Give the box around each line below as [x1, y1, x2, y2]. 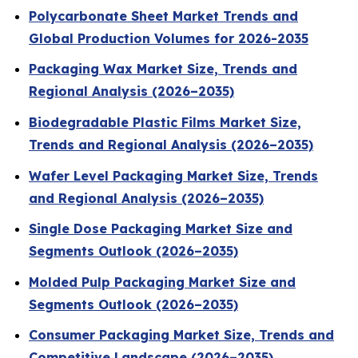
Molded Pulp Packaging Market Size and [29, 273, 296, 290]
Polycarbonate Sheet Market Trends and [29, 7, 298, 24]
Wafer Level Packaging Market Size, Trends [29, 167, 318, 184]
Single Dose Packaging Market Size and [29, 221, 292, 237]
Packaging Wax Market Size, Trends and [29, 61, 297, 78]
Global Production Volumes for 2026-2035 [29, 30, 308, 46]
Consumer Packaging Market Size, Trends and [29, 327, 334, 344]
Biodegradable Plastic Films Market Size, [29, 113, 301, 130]
